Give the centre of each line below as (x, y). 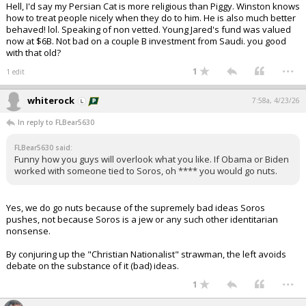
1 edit (15, 72)
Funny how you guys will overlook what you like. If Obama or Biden (152, 159)
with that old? (33, 53)
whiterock (51, 100)
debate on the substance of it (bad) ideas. (93, 266)
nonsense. (28, 231)
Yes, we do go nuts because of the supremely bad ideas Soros (136, 208)
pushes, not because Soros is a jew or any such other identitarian (142, 219)
